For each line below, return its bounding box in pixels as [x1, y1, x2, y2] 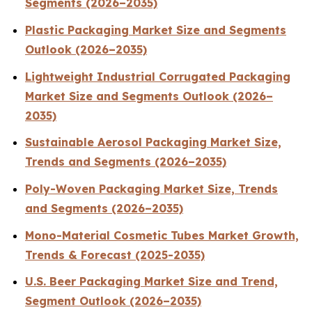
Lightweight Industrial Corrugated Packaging [25, 69, 290, 84]
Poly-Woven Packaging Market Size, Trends [25, 181, 278, 196]
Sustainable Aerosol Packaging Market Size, [25, 135, 281, 150]
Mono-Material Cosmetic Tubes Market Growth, [25, 228, 299, 242]
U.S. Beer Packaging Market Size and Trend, [25, 274, 278, 289]
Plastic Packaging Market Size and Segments [25, 22, 286, 37]
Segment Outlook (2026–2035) [25, 294, 201, 309]
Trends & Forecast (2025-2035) [25, 247, 205, 262]
